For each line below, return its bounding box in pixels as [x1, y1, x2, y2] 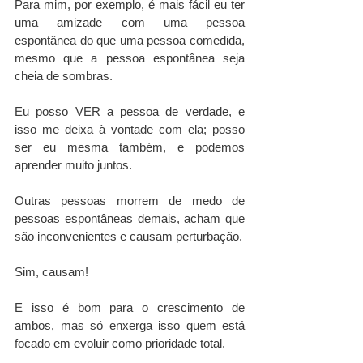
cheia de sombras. [15, 68, 113, 83]
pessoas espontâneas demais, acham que [15, 211, 245, 225]
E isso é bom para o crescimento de [15, 300, 245, 314]
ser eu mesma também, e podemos [15, 139, 245, 154]
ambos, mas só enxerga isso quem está [15, 318, 245, 332]
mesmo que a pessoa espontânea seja [15, 50, 245, 65]
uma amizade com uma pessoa [15, 15, 245, 29]
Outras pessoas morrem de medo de [15, 193, 245, 207]
